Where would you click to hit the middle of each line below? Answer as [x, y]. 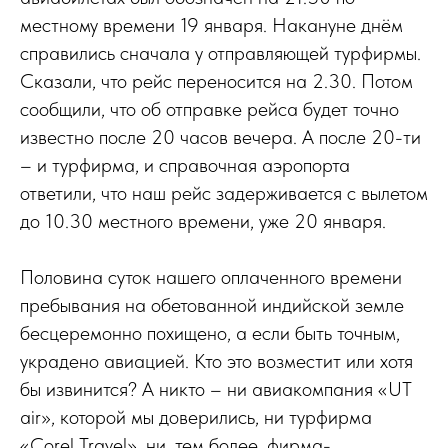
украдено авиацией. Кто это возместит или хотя [216, 361]
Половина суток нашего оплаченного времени [211, 277]
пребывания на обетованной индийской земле [212, 305]
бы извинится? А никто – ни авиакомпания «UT [216, 389]
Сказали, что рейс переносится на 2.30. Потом [216, 81]
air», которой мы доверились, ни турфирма [196, 417]
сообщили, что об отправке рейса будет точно [209, 109]
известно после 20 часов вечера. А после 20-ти [220, 137]
